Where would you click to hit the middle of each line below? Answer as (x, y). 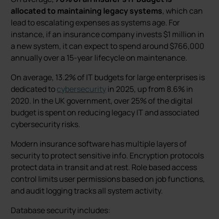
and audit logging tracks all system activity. (87, 191)
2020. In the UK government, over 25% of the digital (102, 101)
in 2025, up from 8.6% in (150, 89)
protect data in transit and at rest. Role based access (104, 167)
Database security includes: (61, 210)
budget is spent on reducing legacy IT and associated (105, 112)
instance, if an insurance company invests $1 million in (108, 34)
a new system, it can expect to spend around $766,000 (108, 46)
